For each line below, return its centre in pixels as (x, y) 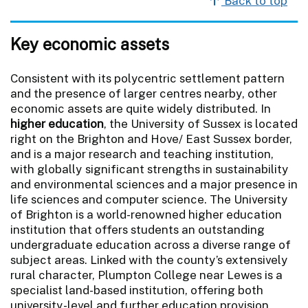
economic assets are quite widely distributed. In (141, 108)
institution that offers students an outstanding (137, 229)
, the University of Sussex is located (201, 123)
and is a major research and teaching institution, (142, 154)
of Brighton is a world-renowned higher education (146, 214)
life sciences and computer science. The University (149, 199)
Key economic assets (90, 44)
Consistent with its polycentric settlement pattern (147, 78)
